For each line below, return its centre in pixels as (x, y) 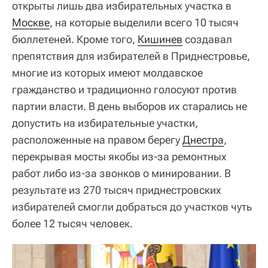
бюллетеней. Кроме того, (75, 39)
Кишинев (160, 39)
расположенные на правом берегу (97, 140)
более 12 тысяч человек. (72, 223)
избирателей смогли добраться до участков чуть (132, 207)
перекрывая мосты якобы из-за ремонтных (119, 156)
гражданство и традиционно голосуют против (124, 89)
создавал (207, 39)
